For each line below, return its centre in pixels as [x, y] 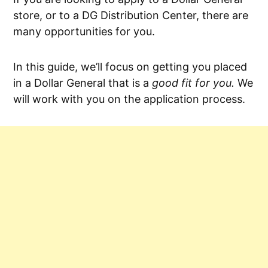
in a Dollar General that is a [83, 83]
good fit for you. [193, 83]
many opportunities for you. [84, 32]
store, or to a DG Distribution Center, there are [131, 16]
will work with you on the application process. [129, 99]
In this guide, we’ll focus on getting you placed [130, 67]
